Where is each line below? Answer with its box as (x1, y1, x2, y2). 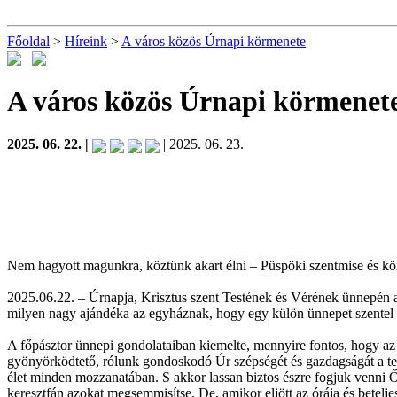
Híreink (65, 34, 107, 49)
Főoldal (7, 34, 50, 49)
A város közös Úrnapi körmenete (121, 34, 306, 49)
